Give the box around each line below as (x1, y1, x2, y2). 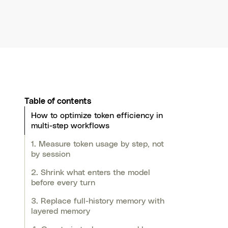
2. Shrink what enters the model (31, 168, 150, 177)
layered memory (31, 207, 90, 216)
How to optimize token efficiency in (31, 111, 163, 120)
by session (31, 150, 70, 159)
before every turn (31, 179, 95, 187)
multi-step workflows (31, 122, 109, 130)
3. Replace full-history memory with (31, 197, 164, 206)
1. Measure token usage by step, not (31, 140, 164, 149)
